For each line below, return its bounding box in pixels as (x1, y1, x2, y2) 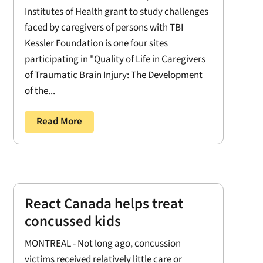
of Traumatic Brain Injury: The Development (24, 68, 203, 82)
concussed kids (24, 211, 121, 232)
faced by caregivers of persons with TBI (24, 20, 183, 35)
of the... (24, 83, 55, 98)
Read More (36, 114, 82, 129)
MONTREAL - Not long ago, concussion (24, 237, 181, 251)
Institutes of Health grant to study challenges (24, 4, 208, 19)
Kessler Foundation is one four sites (24, 36, 168, 50)
